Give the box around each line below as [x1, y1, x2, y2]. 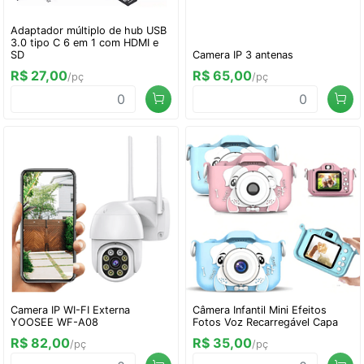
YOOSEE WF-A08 [11, 316, 98, 328]
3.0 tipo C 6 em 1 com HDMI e [11, 37, 158, 49]
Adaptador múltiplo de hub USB [11, 24, 167, 37]
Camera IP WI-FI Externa [11, 304, 130, 316]
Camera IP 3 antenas [193, 49, 293, 61]
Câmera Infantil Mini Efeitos [193, 304, 327, 316]
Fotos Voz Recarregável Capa [193, 316, 338, 328]
